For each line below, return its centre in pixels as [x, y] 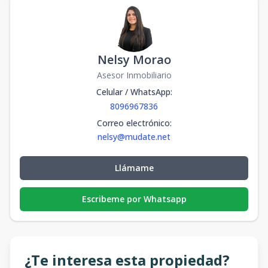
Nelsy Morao [134, 60]
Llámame [134, 168]
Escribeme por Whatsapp [134, 199]
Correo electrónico [133, 123]
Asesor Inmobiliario [134, 75]
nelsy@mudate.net [134, 137]
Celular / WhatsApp [133, 92]
